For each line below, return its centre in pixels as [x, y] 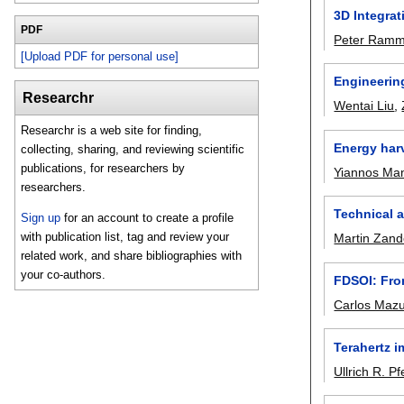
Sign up [41, 217]
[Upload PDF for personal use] [100, 56]
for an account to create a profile [147, 217]
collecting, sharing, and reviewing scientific [133, 150]
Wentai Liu [364, 106]
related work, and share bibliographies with [132, 255]
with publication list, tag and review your [125, 236]
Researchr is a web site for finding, [112, 131]
